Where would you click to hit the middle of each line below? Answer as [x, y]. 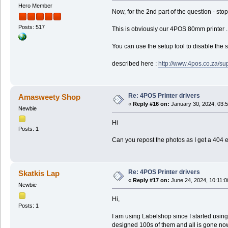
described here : [135, 63]
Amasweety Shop [50, 97]
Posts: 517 [31, 27]
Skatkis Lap [39, 174]
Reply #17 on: [151, 180]
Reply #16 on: [151, 104]
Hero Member [35, 5]
